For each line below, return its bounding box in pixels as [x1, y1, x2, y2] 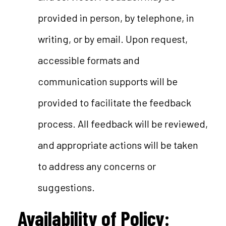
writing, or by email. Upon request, [37, 33, 188, 45]
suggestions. [37, 181, 95, 193]
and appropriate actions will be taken [37, 139, 198, 151]
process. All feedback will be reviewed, [37, 118, 208, 130]
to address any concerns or [37, 160, 156, 172]
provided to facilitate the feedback [37, 96, 191, 108]
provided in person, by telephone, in [37, 12, 194, 24]
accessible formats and [37, 54, 140, 66]
